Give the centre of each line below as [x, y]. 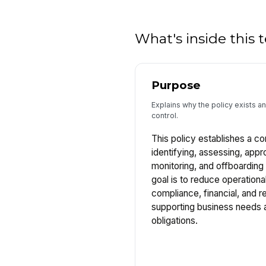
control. [164, 116]
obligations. [174, 221]
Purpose [176, 85]
